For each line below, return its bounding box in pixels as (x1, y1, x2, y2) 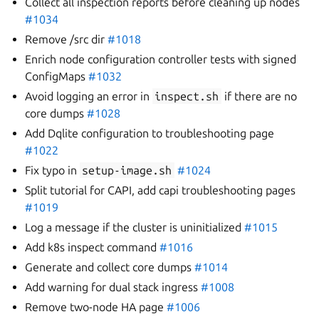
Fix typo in (25, 164, 80, 177)
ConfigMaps (25, 70, 89, 83)
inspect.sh (155, 90, 219, 103)
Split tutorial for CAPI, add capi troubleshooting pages (25, 184, 296, 197)
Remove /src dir (25, 33, 108, 46)
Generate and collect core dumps (25, 261, 195, 273)
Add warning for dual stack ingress (25, 281, 202, 293)
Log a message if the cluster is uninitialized (25, 221, 245, 234)
